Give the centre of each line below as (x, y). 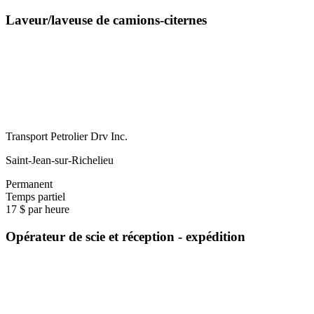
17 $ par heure (37, 210)
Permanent (29, 184)
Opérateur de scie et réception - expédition (125, 237)
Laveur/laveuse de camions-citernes (106, 20)
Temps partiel (35, 197)
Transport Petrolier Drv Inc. (67, 137)
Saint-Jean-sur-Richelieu (60, 161)
